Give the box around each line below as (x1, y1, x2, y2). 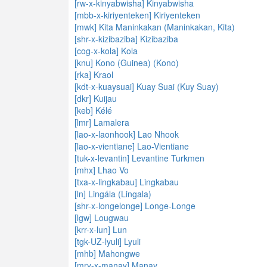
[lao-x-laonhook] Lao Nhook (74, 128, 179, 140)
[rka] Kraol (74, 69, 113, 80)
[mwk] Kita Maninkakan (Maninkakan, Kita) (74, 21, 235, 33)
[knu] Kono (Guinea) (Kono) (74, 57, 179, 69)
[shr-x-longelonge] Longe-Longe (74, 200, 195, 212)
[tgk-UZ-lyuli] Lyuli (74, 235, 141, 247)
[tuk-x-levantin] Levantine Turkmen (74, 152, 204, 164)
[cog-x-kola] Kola (74, 45, 138, 57)
